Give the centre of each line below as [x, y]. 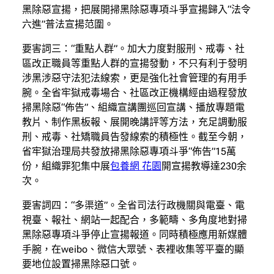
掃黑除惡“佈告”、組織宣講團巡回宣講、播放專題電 [133, 107]
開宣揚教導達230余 [204, 166]
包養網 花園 [136, 166]
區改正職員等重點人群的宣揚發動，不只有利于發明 [135, 63]
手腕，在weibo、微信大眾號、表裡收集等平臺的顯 [133, 249]
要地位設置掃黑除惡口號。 [81, 264]
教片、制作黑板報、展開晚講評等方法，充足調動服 [135, 122]
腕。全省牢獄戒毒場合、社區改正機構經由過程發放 [135, 92]
